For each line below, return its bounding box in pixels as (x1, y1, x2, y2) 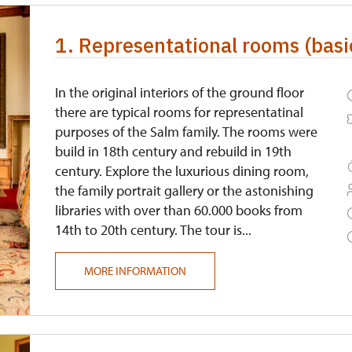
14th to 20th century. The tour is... (55, 221, 252, 239)
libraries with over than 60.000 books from (55, 201, 303, 219)
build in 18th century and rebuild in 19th (55, 142, 292, 160)
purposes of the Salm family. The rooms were (55, 123, 318, 141)
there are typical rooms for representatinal (55, 103, 304, 121)
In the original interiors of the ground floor (55, 83, 305, 101)
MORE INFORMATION (84, 263, 187, 278)
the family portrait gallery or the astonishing (55, 181, 314, 200)
